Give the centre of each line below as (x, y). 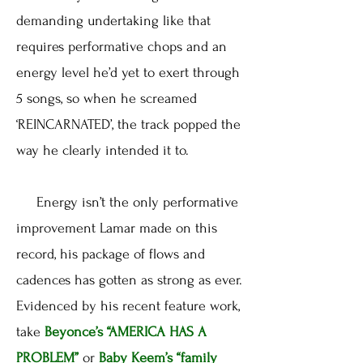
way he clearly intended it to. (105, 151)
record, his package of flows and (111, 254)
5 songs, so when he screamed (107, 99)
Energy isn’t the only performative (127, 203)
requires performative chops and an (122, 47)
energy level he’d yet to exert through (128, 73)
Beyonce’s (74, 332)
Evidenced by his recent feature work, (128, 306)
